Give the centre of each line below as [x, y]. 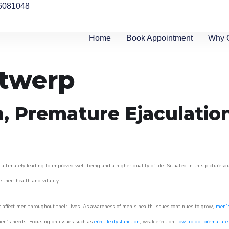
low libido [189, 222]
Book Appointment [160, 38]
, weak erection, [158, 222]
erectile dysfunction [117, 222]
